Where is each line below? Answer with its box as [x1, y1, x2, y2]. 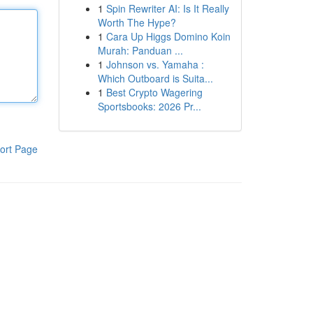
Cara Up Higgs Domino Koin [105, 29, 231, 43]
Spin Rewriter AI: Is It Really [105, 1, 229, 15]
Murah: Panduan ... [97, 43, 183, 57]
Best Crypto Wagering [105, 85, 203, 99]
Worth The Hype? [97, 15, 176, 29]
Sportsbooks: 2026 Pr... [97, 99, 201, 113]
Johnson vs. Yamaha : [105, 57, 204, 71]
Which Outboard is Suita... [97, 71, 213, 85]
